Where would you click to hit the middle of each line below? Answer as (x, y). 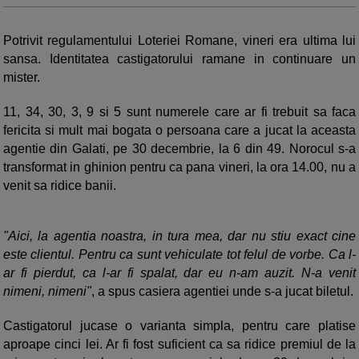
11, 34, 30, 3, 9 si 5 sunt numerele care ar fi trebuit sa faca (179, 111)
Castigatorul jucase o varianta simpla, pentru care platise (179, 325)
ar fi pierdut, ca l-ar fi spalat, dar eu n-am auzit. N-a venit (179, 272)
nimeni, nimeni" (47, 291)
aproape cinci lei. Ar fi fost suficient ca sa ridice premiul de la (179, 344)
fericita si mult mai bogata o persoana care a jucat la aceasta (179, 130)
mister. (22, 77)
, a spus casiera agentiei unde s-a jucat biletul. (222, 291)
